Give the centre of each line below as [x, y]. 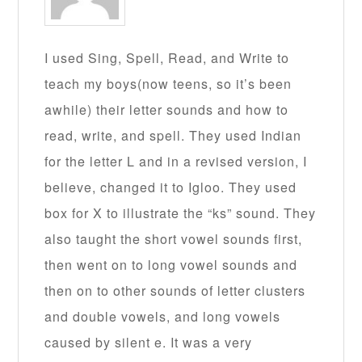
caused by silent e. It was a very [149, 343]
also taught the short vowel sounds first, [174, 239]
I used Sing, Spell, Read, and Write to [167, 58]
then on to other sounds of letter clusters [175, 291]
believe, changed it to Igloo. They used [171, 187]
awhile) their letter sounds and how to [167, 110]
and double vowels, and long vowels [163, 317]
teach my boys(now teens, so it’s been [168, 84]
